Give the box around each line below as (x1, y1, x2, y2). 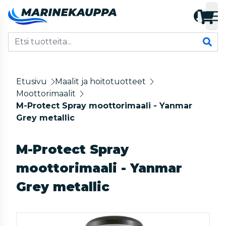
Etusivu (16, 77, 47, 86)
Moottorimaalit (16, 89, 76, 98)
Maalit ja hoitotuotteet (55, 77, 146, 86)
